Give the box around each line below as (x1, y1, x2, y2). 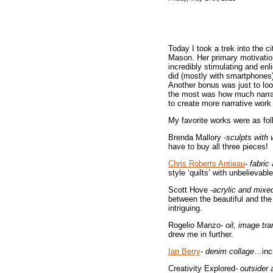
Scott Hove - (168, 185, 213, 194)
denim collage (202, 246, 254, 256)
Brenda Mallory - (168, 132, 226, 142)
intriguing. (168, 203, 202, 213)
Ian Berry (168, 246, 200, 256)
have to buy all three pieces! (168, 141, 268, 151)
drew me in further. (168, 229, 233, 239)
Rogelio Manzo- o (168, 220, 230, 230)
